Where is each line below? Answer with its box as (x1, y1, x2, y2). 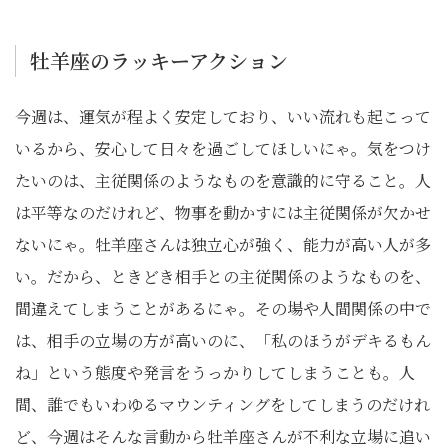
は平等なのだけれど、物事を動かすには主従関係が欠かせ (15, 201, 431, 224)
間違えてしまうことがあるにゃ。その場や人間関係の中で (15, 297, 431, 320)
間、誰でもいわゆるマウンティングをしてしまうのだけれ (15, 393, 430, 416)
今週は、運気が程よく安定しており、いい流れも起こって (15, 105, 431, 128)
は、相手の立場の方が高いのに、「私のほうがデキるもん (15, 329, 431, 352)
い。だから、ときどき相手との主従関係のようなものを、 (15, 265, 431, 288)
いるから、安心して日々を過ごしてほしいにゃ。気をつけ (15, 137, 431, 160)
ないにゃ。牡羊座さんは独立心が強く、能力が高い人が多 (15, 233, 431, 256)
